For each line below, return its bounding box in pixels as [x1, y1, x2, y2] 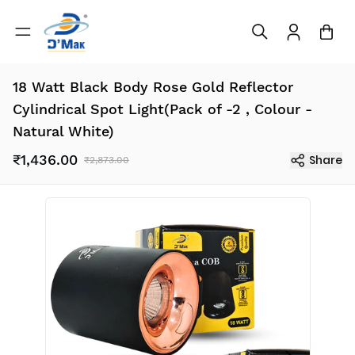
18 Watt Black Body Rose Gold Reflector [13, 78, 293, 96]
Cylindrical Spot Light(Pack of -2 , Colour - [13, 101, 312, 118]
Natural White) [13, 123, 114, 140]
